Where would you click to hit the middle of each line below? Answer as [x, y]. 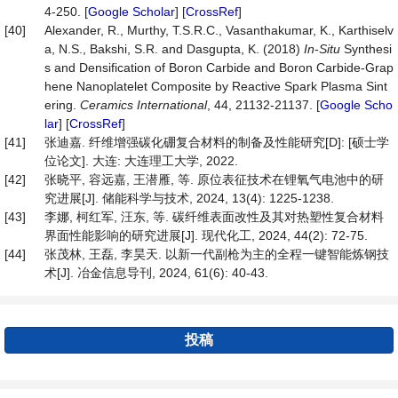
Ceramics [107, 105]
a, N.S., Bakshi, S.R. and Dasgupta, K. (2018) [174, 49]
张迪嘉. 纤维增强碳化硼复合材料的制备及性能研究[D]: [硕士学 [217, 142]
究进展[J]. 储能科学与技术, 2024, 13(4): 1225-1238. [189, 198]
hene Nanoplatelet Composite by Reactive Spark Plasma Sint [216, 86]
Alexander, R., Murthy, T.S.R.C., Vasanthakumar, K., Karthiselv [219, 30]
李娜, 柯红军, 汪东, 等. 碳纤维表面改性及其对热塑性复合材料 [214, 217]
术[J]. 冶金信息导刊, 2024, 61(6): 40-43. [156, 273]
